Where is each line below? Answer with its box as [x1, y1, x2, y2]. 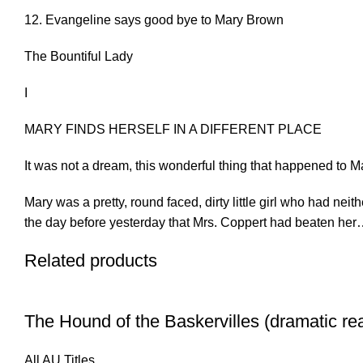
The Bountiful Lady [24, 49, 133, 64]
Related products [24, 250, 157, 271]
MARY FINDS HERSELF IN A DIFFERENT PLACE [24, 122, 322, 137]
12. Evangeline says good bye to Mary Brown [24, 13, 284, 28]
